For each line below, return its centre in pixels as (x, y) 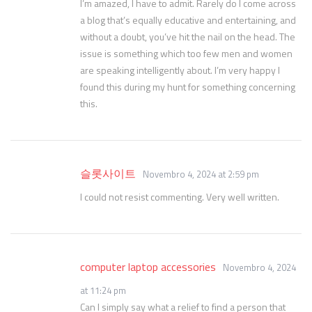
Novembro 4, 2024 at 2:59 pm (201, 174)
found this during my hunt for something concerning (188, 87)
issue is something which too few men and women (186, 53)
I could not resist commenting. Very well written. (180, 197)
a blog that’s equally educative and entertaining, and (188, 20)
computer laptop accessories (148, 267)
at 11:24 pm (103, 290)
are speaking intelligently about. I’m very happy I (180, 70)
